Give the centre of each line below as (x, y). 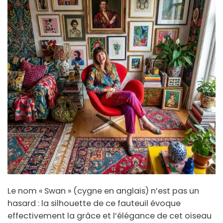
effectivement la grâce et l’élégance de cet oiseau (110, 216)
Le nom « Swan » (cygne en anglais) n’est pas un (103, 191)
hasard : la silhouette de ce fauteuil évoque (94, 203)
